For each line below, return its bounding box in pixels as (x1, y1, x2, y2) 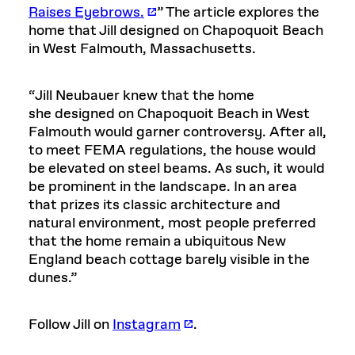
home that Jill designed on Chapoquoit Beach (29, 21, 323, 40)
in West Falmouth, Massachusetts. (29, 40, 256, 59)
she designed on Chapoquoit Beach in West (29, 105, 310, 124)
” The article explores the (157, 3, 319, 22)
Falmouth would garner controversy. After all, (29, 123, 326, 142)
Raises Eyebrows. (29, 3, 144, 22)
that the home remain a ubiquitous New (29, 232, 286, 251)
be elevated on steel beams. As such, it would (29, 159, 325, 178)
